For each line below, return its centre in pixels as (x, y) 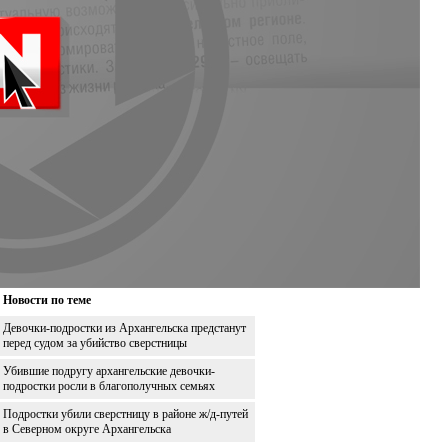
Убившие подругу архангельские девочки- (109, 370)
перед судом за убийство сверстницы (95, 342)
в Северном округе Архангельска (87, 428)
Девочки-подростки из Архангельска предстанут (124, 327)
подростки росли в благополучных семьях (109, 385)
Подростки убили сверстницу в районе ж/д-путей (125, 413)
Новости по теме (47, 299)
